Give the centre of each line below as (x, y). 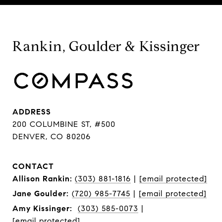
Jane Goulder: (41, 194)
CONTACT (33, 166)
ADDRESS (32, 112)
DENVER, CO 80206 (52, 137)
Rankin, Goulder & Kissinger (106, 47)
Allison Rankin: (44, 179)
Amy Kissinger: (44, 209)
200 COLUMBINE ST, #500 (64, 124)
